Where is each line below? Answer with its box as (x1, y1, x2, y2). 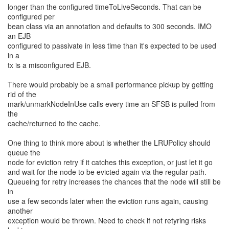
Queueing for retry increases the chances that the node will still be (8, 176, 221, 187)
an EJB (8, 31, 31, 41)
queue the (8, 147, 40, 157)
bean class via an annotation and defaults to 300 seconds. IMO (8, 21, 212, 31)
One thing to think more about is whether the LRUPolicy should (8, 138, 211, 148)
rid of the (8, 89, 36, 99)
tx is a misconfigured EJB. (8, 60, 91, 70)
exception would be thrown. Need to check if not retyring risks (8, 215, 206, 225)
